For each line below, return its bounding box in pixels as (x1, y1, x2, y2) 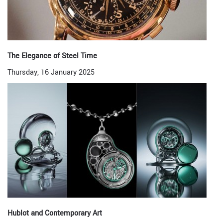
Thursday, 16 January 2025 (7, 67, 95, 78)
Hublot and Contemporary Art (7, 208, 102, 219)
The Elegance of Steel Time (7, 51, 97, 61)
